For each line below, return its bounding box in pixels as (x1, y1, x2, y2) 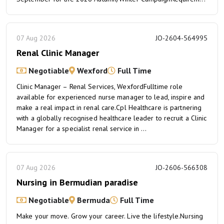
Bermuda (75, 195, 110, 205)
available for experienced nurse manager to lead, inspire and (16, 92, 205, 101)
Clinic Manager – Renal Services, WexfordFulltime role (16, 82, 183, 91)
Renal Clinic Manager (16, 47, 99, 58)
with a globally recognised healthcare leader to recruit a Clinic (16, 113, 207, 122)
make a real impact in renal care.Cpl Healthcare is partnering (16, 103, 202, 112)
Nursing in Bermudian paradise (16, 176, 138, 188)
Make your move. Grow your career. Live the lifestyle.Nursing (16, 211, 203, 220)
